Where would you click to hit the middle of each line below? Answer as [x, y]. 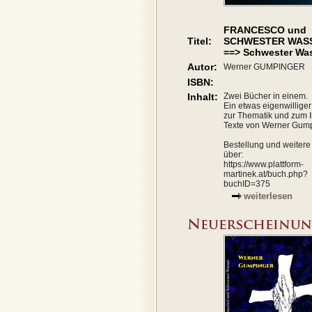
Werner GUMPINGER [264, 67]
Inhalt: [203, 97]
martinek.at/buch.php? [266, 174]
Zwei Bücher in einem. [266, 96]
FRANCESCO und [265, 30]
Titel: [200, 41]
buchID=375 [247, 184]
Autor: [202, 67]
